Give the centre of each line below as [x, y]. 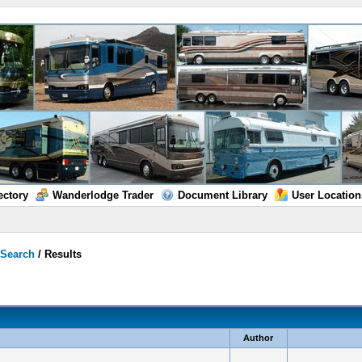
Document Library [222, 195]
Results [63, 254]
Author [258, 338]
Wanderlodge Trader [103, 195]
